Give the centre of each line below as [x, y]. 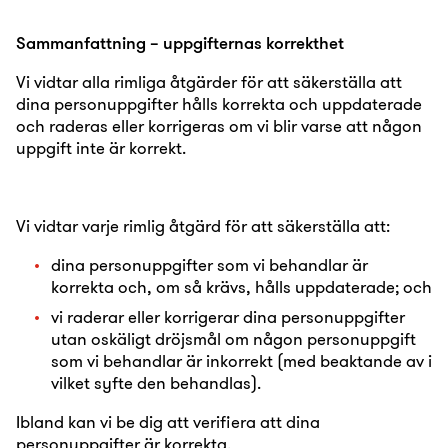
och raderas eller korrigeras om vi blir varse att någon [219, 125]
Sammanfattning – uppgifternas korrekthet [180, 42]
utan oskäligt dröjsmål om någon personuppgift [233, 338]
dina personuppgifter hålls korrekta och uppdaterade [219, 103]
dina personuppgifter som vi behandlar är [209, 264]
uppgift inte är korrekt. [101, 147]
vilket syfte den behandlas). [156, 382]
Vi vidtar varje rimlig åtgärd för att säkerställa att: [203, 225]
